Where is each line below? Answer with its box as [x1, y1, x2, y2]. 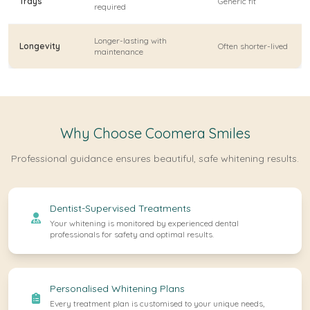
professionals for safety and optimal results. [50, 229, 214, 239]
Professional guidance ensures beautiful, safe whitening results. [11, 152, 299, 165]
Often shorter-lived [218, 41, 288, 51]
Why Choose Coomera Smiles [60, 125, 250, 142]
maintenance [94, 46, 143, 57]
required [94, 1, 126, 12]
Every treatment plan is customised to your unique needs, [50, 298, 264, 309]
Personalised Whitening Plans [50, 282, 185, 295]
